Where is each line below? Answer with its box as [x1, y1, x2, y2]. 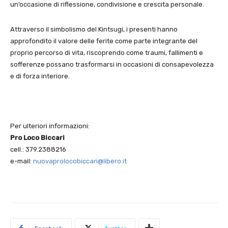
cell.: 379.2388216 [10, 145, 66, 153]
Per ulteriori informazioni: [10, 122, 90, 130]
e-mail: [10, 157, 33, 165]
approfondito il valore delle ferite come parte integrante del [10, 37, 197, 45]
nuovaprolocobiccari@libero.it [33, 157, 127, 165]
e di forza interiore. [10, 72, 70, 80]
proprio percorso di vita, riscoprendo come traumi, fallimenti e [10, 48, 203, 56]
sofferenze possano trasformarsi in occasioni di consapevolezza [10, 60, 214, 68]
